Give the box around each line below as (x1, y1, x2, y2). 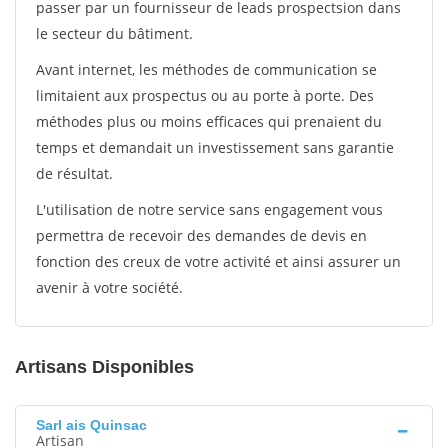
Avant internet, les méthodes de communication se (36, 60, 377, 79)
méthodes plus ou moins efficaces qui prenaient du (36, 112, 382, 131)
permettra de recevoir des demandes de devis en (36, 226, 367, 245)
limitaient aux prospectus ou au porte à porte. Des (36, 86, 374, 105)
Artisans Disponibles (15, 357, 194, 377)
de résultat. (36, 164, 113, 183)
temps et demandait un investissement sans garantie (36, 138, 394, 157)
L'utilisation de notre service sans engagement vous (36, 200, 383, 219)
